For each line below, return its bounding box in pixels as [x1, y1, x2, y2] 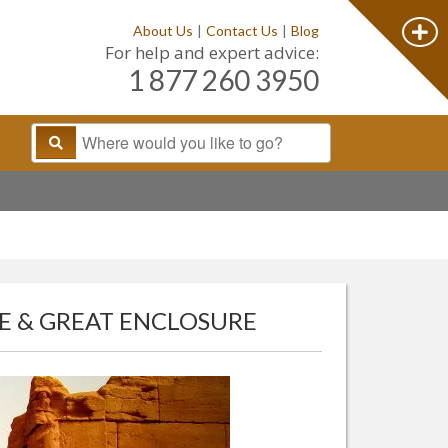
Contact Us [206, 21, 278, 39]
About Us [133, 21, 193, 39]
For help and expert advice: [105, 40, 319, 64]
